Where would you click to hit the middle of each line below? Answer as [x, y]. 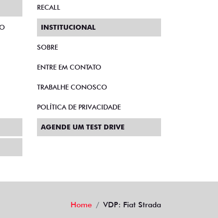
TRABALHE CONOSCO [72, 52]
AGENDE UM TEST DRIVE [83, 92]
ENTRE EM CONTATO [69, 32]
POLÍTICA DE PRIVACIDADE [79, 72]
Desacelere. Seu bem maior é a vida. [95, 203]
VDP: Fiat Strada [132, 169]
